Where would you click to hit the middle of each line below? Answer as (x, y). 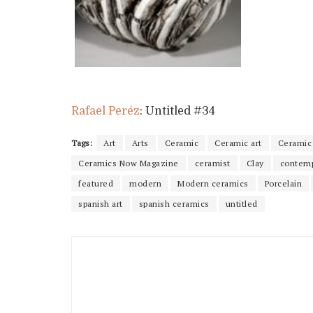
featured (96, 183)
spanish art (101, 203)
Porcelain (283, 183)
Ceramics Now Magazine (129, 163)
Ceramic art (238, 143)
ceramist (212, 163)
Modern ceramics (213, 183)
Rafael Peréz (105, 111)
